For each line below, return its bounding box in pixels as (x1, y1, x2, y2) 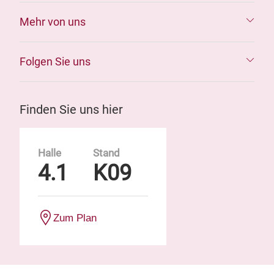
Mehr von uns (20, 15, 86, 28)
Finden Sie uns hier (20, 102, 123, 117)
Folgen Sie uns (20, 55, 91, 68)
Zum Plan (53, 212, 97, 223)
